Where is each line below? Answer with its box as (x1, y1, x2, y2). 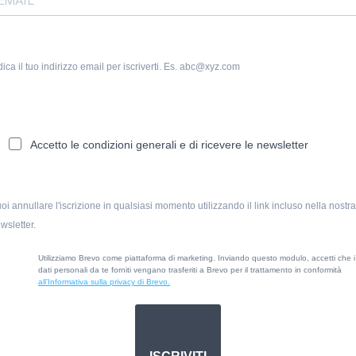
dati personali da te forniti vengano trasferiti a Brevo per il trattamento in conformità (38, 265, 342, 274)
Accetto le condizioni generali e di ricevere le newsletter (30, 138, 308, 151)
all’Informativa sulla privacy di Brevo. (38, 277, 170, 286)
